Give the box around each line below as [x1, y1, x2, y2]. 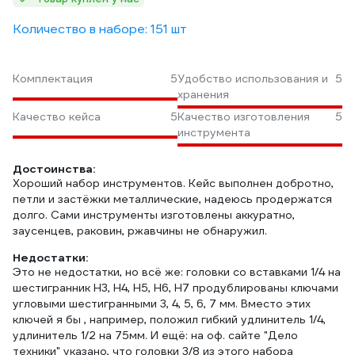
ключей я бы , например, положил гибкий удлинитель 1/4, [13, 312, 326, 326]
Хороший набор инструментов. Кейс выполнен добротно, [13, 176, 334, 190]
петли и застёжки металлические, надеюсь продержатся [13, 192, 332, 206]
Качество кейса [13, 109, 101, 124]
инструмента [177, 125, 250, 139]
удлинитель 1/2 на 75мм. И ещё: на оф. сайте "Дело [13, 328, 298, 342]
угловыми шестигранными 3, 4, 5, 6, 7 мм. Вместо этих [13, 296, 311, 311]
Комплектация [13, 71, 93, 86]
